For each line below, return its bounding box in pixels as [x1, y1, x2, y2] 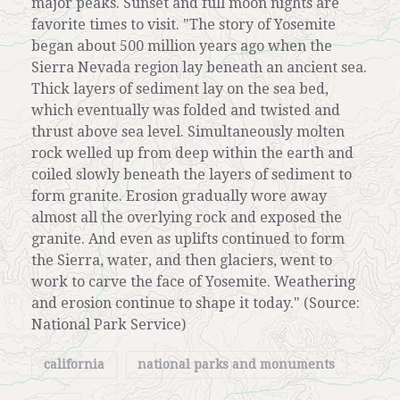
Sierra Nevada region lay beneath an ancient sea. [31, 59, 367, 77]
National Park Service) [31, 316, 186, 334]
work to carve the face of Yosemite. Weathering [31, 273, 355, 291]
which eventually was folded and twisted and [31, 102, 340, 120]
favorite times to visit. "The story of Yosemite [31, 16, 336, 34]
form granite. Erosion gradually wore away [31, 187, 327, 205]
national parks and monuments [137, 357, 336, 372]
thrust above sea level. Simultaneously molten [31, 123, 345, 141]
